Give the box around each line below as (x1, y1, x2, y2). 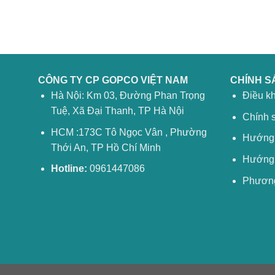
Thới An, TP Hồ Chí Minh (50, 142, 161, 153)
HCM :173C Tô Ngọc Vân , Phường (50, 126, 207, 137)
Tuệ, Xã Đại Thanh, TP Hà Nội (50, 106, 184, 117)
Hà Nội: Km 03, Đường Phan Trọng (50, 90, 205, 101)
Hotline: (50, 163, 87, 174)
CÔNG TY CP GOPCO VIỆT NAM (38, 75, 188, 86)
